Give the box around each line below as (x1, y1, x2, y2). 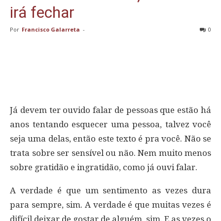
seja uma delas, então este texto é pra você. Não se (10, 134, 211, 144)
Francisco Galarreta (22, 26, 80, 34)
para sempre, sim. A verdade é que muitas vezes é (10, 200, 211, 210)
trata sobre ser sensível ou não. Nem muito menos (10, 148, 211, 158)
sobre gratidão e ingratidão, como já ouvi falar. (10, 162, 197, 173)
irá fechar (10, 3, 74, 22)
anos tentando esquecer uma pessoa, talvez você (10, 119, 211, 130)
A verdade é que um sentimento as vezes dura (10, 185, 211, 196)
